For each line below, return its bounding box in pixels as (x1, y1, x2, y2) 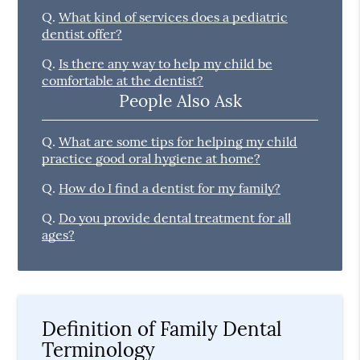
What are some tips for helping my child (59, 133, 298, 150)
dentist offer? (42, 25, 123, 42)
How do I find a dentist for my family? (59, 180, 281, 197)
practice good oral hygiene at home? (42, 150, 261, 167)
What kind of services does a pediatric (59, 8, 288, 25)
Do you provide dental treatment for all (59, 210, 292, 227)
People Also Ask (118, 90, 242, 112)
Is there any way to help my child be (59, 55, 273, 72)
